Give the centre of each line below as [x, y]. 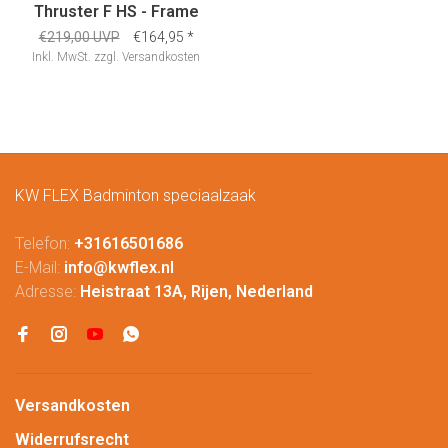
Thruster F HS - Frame [116, 11]
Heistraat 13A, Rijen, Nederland [196, 291]
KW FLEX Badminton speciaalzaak [135, 195]
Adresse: [47, 291]
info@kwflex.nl [119, 267]
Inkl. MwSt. [61, 57]
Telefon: [44, 243]
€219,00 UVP [79, 37]
